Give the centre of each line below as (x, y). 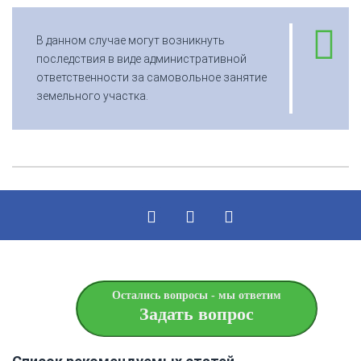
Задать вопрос (197, 313)
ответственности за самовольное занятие (151, 77)
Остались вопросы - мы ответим (197, 295)
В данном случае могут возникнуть (131, 40)
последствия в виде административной (141, 58)
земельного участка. (92, 95)
